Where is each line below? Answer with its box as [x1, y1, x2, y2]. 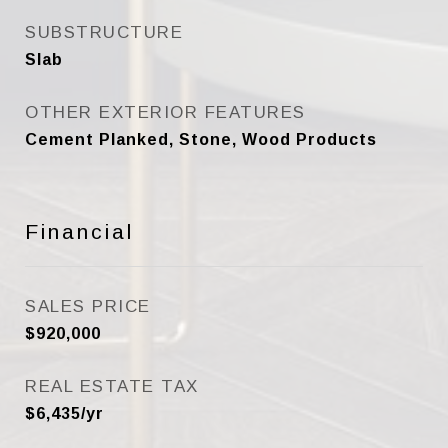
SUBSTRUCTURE [25, 23, 183, 42]
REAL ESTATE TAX [25, 377, 199, 396]
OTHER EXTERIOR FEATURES [25, 103, 306, 122]
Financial [25, 220, 134, 243]
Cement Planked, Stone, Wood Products [25, 131, 377, 148]
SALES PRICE [25, 297, 151, 316]
